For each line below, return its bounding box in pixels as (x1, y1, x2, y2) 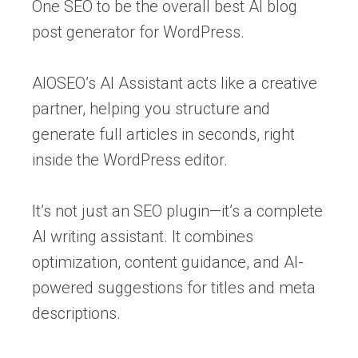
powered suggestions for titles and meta (32, 278, 316, 298)
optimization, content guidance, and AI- (32, 253, 304, 272)
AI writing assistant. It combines (32, 227, 253, 247)
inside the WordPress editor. (32, 150, 228, 170)
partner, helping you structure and (32, 99, 270, 119)
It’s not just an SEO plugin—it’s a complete (32, 201, 323, 221)
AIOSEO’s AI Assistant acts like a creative (32, 74, 317, 93)
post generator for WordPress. (32, 22, 245, 42)
